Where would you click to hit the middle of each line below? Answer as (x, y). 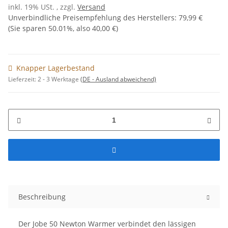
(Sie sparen (28, 28)
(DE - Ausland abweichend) (118, 79)
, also (82, 28)
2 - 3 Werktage (59, 79)
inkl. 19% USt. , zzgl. (43, 7)
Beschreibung (42, 197)
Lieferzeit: (23, 79)
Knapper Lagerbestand (55, 68)
